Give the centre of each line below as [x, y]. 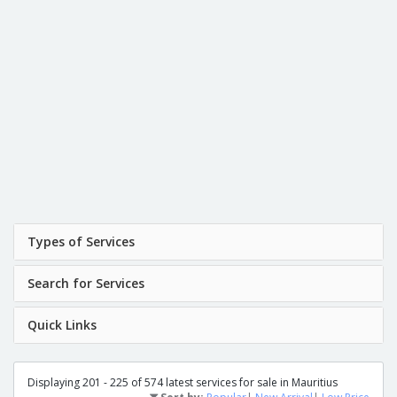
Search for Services [86, 283]
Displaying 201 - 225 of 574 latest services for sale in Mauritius [183, 382]
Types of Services [81, 241]
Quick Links [62, 324]
